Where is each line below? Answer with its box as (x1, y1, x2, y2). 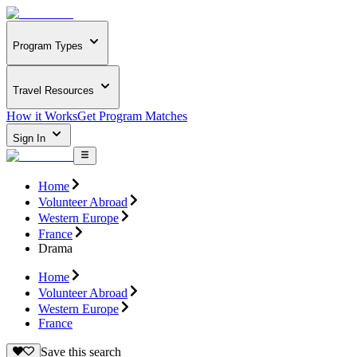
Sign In (13, 132, 49, 145)
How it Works (6, 109, 77, 124)
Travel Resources (13, 84, 94, 96)
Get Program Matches (77, 109, 187, 124)
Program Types (13, 40, 83, 53)
